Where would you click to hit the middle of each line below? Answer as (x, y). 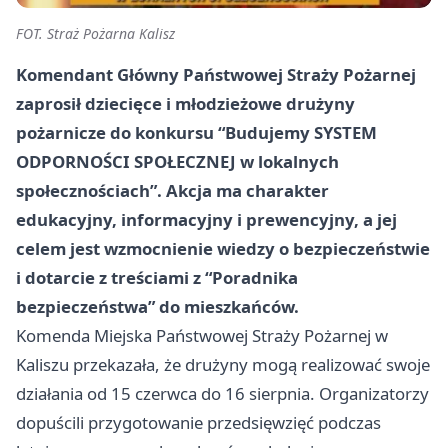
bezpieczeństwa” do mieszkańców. (157, 307)
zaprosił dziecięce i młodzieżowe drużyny (185, 104)
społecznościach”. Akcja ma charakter (172, 191)
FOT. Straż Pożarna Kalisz (95, 34)
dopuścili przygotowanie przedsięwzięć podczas (198, 423)
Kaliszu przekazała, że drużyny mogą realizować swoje (223, 365)
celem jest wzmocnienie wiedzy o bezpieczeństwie (223, 249)
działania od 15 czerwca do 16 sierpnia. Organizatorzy (222, 394)
